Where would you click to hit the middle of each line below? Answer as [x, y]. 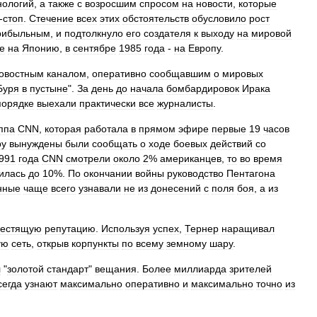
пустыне [49, 88]
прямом [157, 129]
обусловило [219, 18]
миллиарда [200, 269]
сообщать [115, 144]
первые [229, 129]
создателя [167, 33]
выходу [218, 33]
